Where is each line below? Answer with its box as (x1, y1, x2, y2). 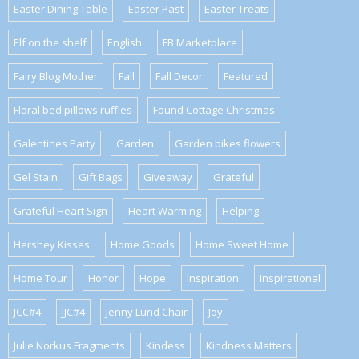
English (107, 35, 142, 50)
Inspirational (260, 271, 321, 286)
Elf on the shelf (14, 35, 87, 50)
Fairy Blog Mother (14, 69, 98, 84)
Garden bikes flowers (175, 136, 280, 151)
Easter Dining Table (14, 2, 107, 17)
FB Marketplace (163, 35, 237, 50)
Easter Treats (204, 2, 269, 17)
